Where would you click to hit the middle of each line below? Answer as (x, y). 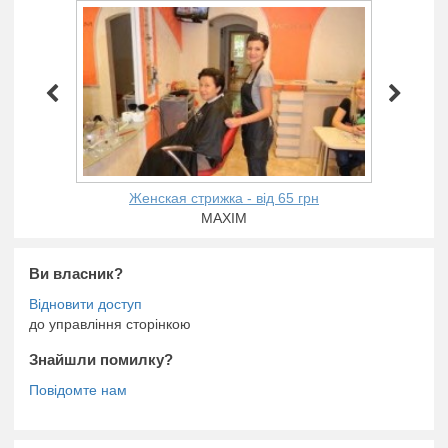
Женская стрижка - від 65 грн (224, 198)
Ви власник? (76, 274)
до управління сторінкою (110, 324)
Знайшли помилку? (101, 360)
